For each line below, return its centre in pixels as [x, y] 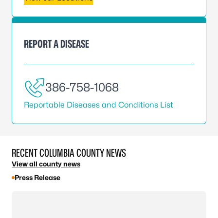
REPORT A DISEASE [56, 44]
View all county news [46, 164]
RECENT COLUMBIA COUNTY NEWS [69, 153]
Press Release [37, 178]
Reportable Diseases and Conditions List [99, 105]
